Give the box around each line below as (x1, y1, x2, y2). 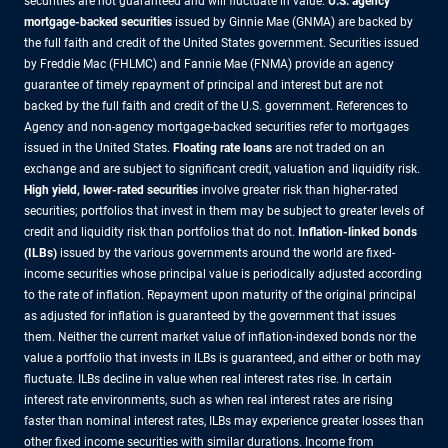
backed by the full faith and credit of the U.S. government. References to (24, 98, 408, 113)
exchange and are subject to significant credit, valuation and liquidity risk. (24, 161, 420, 176)
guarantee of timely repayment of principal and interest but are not (24, 77, 383, 92)
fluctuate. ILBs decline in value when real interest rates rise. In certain (24, 371, 392, 386)
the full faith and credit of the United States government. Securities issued (24, 35, 419, 50)
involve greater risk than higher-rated (198, 182, 398, 197)
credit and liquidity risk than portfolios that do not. (24, 224, 295, 239)
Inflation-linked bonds (295, 224, 417, 239)
